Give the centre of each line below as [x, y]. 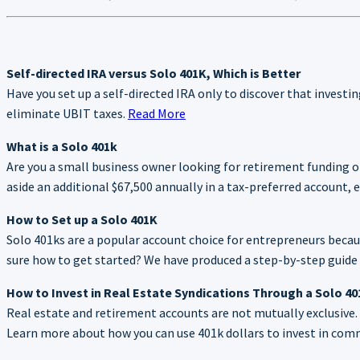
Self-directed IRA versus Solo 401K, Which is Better [153, 73]
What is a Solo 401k [62, 146]
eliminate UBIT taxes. [67, 113]
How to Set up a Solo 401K [82, 219]
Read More [157, 113]
